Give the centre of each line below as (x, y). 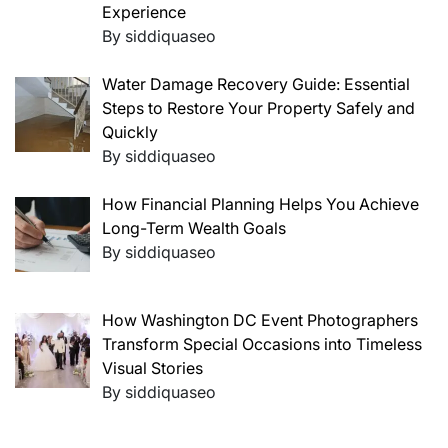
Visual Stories (152, 367)
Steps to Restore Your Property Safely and (258, 107)
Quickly (130, 131)
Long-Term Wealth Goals (194, 227)
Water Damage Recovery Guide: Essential (256, 83)
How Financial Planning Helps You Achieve (260, 203)
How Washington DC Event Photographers (260, 319)
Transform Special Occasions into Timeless (262, 343)
